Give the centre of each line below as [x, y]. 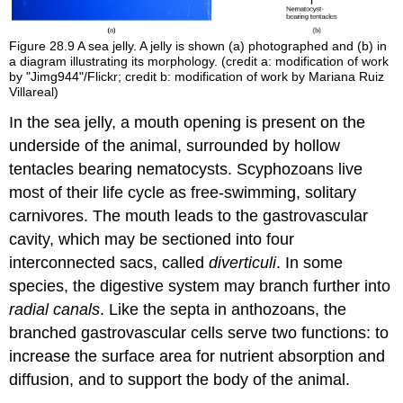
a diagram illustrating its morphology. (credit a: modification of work [199, 61]
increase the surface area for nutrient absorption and [197, 357]
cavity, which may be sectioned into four [152, 240]
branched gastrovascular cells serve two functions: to [199, 333]
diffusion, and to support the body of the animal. [180, 380]
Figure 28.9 [44, 45]
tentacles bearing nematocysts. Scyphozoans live [186, 170]
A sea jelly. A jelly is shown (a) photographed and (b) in [233, 45]
